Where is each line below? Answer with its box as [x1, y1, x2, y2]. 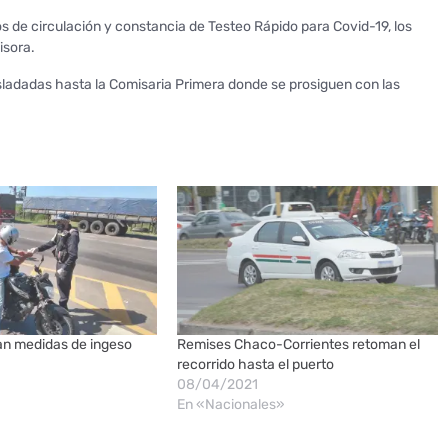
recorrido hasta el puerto [176, 356, 334, 374]
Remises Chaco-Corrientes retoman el [176, 336, 420, 354]
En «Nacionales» [176, 396, 285, 414]
